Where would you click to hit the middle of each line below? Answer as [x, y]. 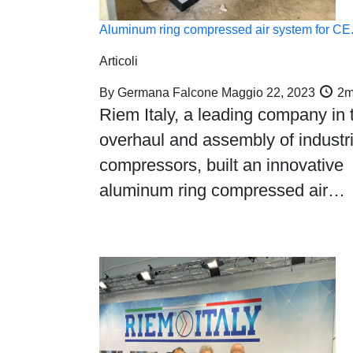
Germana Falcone [168, 93]
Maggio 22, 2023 [268, 93]
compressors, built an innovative [221, 165]
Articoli [119, 61]
